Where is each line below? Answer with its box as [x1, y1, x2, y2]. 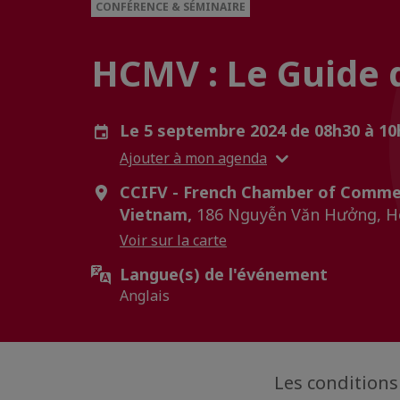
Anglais [120, 286, 170, 306]
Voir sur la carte [120, 230, 227, 251]
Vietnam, [120, 204, 192, 226]
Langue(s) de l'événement [120, 263, 328, 286]
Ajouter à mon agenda [120, 148, 267, 169]
